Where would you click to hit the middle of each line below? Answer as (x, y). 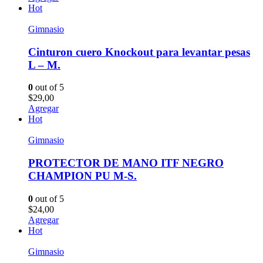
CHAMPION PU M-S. (82, 176)
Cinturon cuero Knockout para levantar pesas (139, 52)
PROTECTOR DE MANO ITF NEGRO (126, 163)
